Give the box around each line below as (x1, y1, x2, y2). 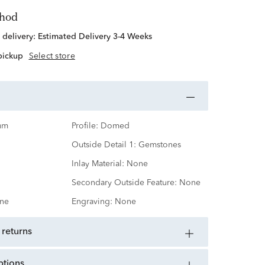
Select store (28, 52, 75, 61)
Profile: (71, 122, 98, 131)
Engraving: (71, 198, 112, 206)
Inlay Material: (71, 160, 124, 169)
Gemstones (138, 141, 181, 150)
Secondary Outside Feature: (71, 179, 177, 188)
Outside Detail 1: (71, 141, 136, 150)
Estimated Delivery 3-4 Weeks (37, 33, 152, 41)
